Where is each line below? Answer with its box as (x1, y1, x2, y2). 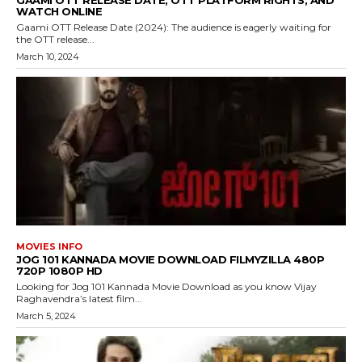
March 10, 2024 (16, 51, 79, 63)
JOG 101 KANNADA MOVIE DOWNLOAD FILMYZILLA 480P (16, 252, 324, 266)
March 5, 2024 (16, 309, 76, 322)
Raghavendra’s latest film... (16, 292, 142, 305)
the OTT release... (16, 33, 95, 46)
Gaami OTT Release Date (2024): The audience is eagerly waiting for (16, 21, 331, 34)
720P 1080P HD (16, 263, 103, 277)
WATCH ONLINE (16, 5, 102, 19)
